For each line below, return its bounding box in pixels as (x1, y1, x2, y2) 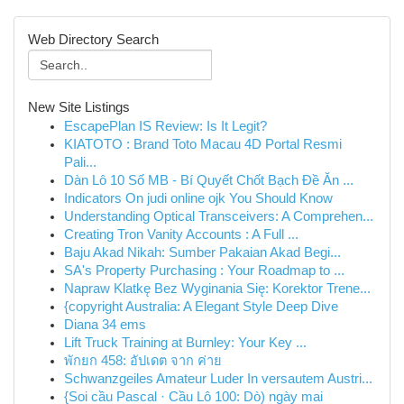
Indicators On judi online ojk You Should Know (64, 191, 333, 206)
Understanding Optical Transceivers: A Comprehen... (64, 209, 373, 224)
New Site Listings (28, 100, 130, 115)
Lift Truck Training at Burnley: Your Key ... (64, 335, 307, 350)
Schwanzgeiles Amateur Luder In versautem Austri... (64, 372, 372, 386)
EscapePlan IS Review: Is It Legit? (64, 119, 267, 133)
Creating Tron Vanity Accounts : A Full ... (64, 227, 298, 242)
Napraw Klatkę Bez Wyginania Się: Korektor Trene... (64, 281, 371, 296)
